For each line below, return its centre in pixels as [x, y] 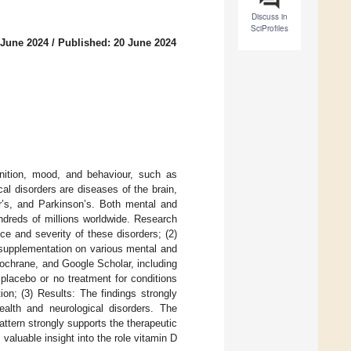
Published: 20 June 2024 [117, 43]
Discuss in [270, 17]
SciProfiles [270, 29]
